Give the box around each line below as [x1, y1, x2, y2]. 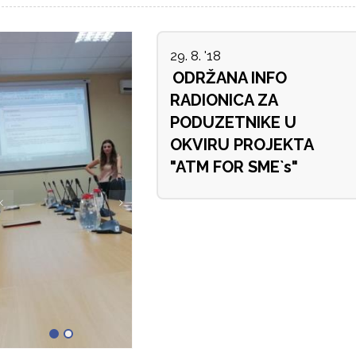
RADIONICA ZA [169, 91, 278, 110]
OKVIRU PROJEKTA [169, 135, 314, 155]
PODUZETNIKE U [169, 113, 296, 133]
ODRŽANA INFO [172, 68, 287, 88]
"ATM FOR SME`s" [169, 157, 298, 177]
